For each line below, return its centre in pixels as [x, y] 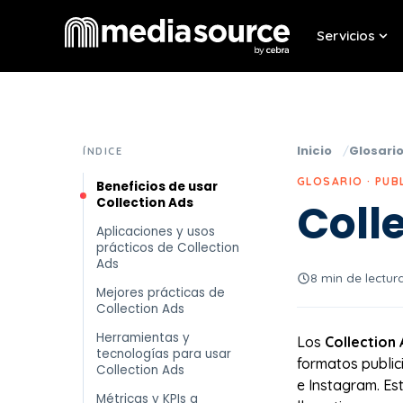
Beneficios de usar [157, 187]
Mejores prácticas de [161, 293]
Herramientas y [143, 338]
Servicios [346, 36]
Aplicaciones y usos [156, 232]
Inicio [314, 151]
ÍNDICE [103, 151]
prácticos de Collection [168, 248]
